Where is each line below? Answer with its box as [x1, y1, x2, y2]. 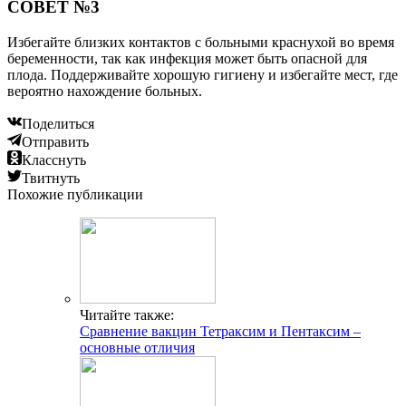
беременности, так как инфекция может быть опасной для [7, 50, 367, 66]
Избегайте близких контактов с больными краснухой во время [7, 34, 394, 50]
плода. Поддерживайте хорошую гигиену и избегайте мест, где [7, 66, 398, 82]
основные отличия [80, 339, 195, 355]
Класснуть [22, 151, 86, 168]
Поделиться [22, 115, 94, 131]
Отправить [22, 133, 89, 150]
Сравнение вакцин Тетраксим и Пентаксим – [80, 323, 361, 339]
